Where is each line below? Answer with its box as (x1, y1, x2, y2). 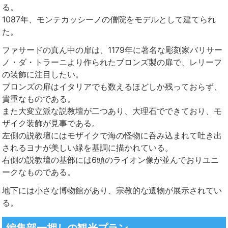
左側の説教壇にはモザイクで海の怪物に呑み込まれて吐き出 (2, 130, 222, 141)
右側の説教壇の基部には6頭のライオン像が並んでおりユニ (2, 155, 219, 165)
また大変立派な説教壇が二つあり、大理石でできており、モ (2, 106, 222, 117)
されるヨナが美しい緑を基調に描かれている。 (2, 142, 173, 153)
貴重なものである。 (2, 94, 75, 104)
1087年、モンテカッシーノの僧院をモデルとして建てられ (2, 14, 216, 25)
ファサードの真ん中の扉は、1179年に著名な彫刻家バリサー (2, 45, 222, 55)
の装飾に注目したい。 (2, 69, 83, 80)
